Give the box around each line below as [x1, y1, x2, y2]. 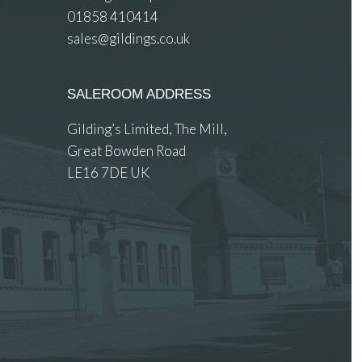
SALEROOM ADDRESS [67, 86, 212, 102]
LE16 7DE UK [67, 163, 150, 181]
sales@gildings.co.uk [67, 29, 191, 47]
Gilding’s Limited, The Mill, [67, 120, 238, 137]
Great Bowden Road [67, 141, 197, 159]
